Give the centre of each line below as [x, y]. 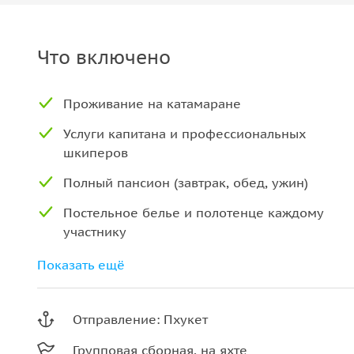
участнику [95, 232]
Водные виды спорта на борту [159, 262]
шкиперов [96, 153]
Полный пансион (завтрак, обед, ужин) [186, 183]
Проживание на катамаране [152, 104]
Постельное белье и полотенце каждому [193, 213]
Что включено [104, 57]
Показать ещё [81, 265]
